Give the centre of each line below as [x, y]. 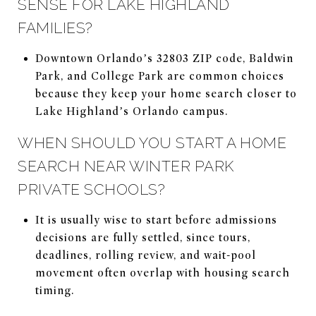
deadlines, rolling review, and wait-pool [145, 255]
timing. [54, 290]
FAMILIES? [55, 28]
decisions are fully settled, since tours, [142, 237]
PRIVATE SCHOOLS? [91, 189]
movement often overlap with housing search [162, 273]
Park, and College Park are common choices [159, 76]
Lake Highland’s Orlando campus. [131, 111]
